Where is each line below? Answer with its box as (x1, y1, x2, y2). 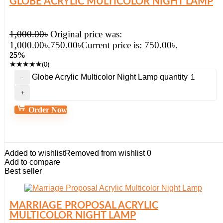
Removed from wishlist (65, 149, 145, 157)
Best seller (4, 167, 42, 175)
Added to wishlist (4, 149, 65, 157)
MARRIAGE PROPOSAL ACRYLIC (9, 201, 158, 211)
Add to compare (4, 158, 60, 166)
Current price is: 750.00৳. (81, 40, 178, 50)
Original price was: (50, 29, 122, 39)
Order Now (26, 106, 67, 114)
